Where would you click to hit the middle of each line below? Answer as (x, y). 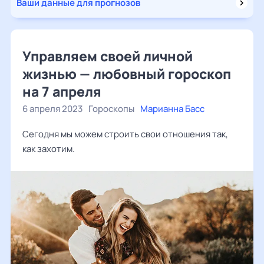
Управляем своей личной (108, 56)
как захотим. (49, 149)
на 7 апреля (62, 91)
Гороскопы (111, 109)
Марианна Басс (172, 109)
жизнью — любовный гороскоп (127, 74)
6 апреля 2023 (52, 109)
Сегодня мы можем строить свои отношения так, (125, 134)
